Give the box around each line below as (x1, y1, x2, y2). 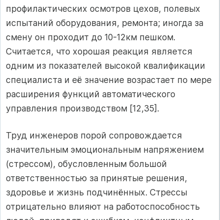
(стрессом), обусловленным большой (6, 159, 167, 169)
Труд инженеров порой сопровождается (6, 130, 182, 141)
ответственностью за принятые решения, (6, 173, 187, 184)
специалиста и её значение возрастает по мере (6, 75, 212, 85)
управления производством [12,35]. (6, 103, 159, 114)
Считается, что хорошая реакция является (6, 46, 192, 57)
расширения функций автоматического (6, 89, 175, 100)
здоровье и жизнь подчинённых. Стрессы (6, 187, 187, 198)
